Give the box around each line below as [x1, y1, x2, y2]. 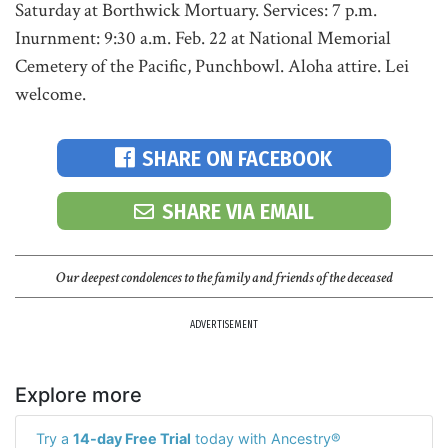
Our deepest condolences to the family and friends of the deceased [55, 268, 393, 287]
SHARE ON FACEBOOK [142, 144, 333, 172]
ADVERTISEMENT [190, 319, 258, 331]
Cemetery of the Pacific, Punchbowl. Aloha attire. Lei [15, 54, 409, 79]
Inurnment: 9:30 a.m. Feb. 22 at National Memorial [15, 26, 391, 51]
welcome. [15, 82, 86, 107]
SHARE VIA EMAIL [161, 197, 314, 225]
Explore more [15, 383, 142, 407]
